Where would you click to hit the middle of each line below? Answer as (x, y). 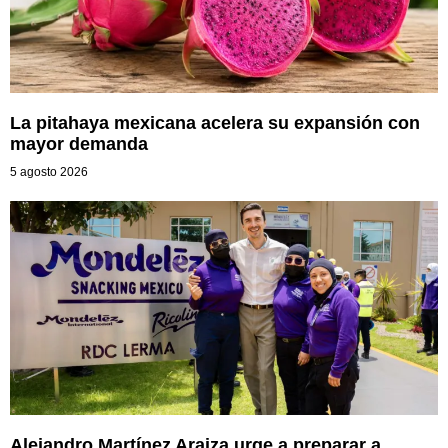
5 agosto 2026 (49, 172)
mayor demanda (79, 144)
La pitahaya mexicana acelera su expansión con (215, 123)
